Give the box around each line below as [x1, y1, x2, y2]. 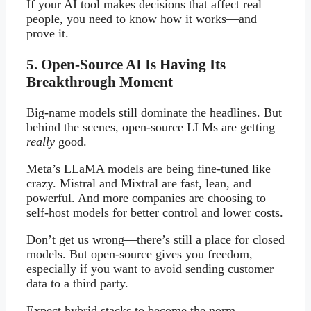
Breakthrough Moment [26, 73, 173, 90]
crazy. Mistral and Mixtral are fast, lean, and [26, 176, 251, 190]
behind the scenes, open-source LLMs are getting [26, 119, 275, 134]
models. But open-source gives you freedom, [26, 246, 253, 261]
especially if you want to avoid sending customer [26, 261, 274, 276]
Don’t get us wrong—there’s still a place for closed [26, 232, 285, 246]
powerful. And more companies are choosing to [26, 190, 266, 205]
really [26, 134, 55, 149]
